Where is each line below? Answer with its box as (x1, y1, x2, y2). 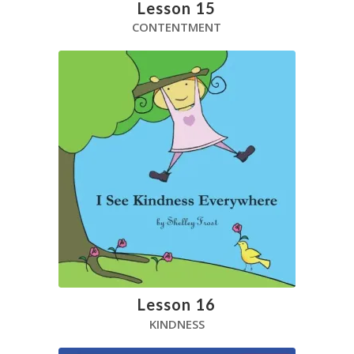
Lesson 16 (137, 295, 217, 314)
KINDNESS (149, 315, 205, 332)
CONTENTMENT (132, 19, 222, 35)
